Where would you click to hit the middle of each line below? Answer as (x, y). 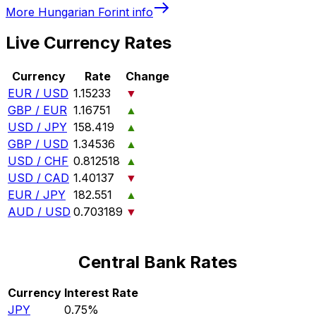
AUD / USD (39, 212)
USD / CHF (38, 161)
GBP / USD (38, 144)
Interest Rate (101, 293)
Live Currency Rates (89, 43)
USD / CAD (38, 178)
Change (147, 77)
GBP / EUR (37, 110)
